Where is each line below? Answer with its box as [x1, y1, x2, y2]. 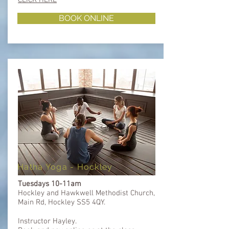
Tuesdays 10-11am [18, 179, 83, 189]
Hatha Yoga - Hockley [17, 162, 113, 172]
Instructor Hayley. [18, 216, 77, 226]
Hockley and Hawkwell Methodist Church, [18, 188, 155, 198]
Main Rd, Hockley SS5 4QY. [18, 197, 105, 207]
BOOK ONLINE [59, 13, 114, 23]
